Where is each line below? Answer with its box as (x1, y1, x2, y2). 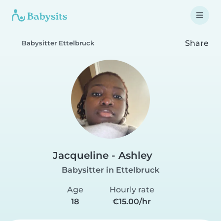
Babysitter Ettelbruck (22, 39, 94, 47)
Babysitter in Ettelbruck (62, 165, 159, 175)
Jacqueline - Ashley (52, 149, 152, 161)
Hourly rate (109, 185, 154, 194)
